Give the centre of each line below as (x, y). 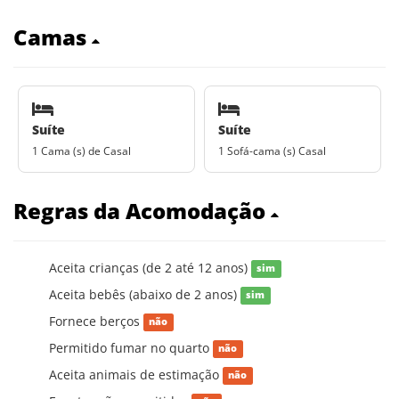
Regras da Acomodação (142, 210)
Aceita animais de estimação (136, 374)
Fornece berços (96, 321)
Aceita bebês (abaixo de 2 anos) (145, 294)
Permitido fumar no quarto (131, 347)
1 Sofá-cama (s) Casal (272, 151)
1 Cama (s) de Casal (81, 151)
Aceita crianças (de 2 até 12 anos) (150, 267)
